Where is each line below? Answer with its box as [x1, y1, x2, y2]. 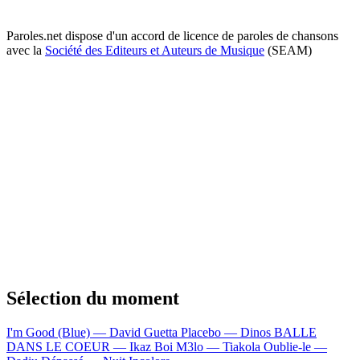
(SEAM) [264, 43, 312, 57]
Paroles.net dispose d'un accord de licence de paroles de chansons [6, 28, 338, 43]
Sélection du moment [6, 287, 179, 309]
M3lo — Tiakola [176, 339, 264, 354]
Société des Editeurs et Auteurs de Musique [45, 43, 264, 57]
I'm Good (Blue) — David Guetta [6, 325, 181, 339]
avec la [6, 43, 45, 57]
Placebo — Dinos [181, 325, 274, 339]
